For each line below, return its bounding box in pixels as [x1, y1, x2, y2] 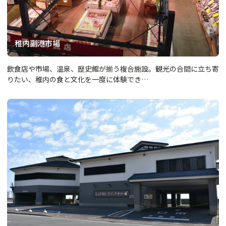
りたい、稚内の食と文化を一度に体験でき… [7, 74, 148, 84]
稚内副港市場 [15, 37, 61, 48]
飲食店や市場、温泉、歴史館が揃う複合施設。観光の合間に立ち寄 [7, 64, 219, 74]
